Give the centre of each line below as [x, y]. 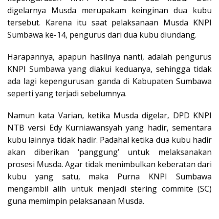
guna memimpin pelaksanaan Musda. [76, 201]
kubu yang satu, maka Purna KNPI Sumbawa [109, 176]
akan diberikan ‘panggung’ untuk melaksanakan [109, 152]
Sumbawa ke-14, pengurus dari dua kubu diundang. [102, 34]
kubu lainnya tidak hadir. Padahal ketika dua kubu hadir [109, 140]
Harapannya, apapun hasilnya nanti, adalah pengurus [109, 56]
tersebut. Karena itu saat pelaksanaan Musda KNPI [109, 22]
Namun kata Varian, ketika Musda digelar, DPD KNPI [109, 115]
